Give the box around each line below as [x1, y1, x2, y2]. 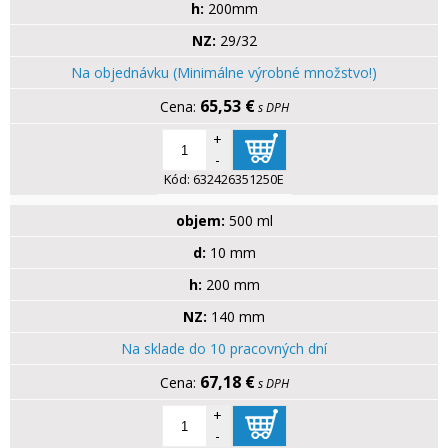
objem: [175, 211, 225, 231]
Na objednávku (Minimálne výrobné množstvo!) [71, 63, 377, 83]
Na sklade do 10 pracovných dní [121, 339, 327, 359]
